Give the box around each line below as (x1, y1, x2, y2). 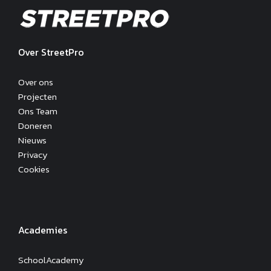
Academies (18, 222, 67, 237)
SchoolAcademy (18, 252, 84, 267)
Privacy (18, 147, 48, 162)
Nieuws (18, 132, 47, 147)
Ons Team (18, 103, 57, 118)
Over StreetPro (18, 44, 84, 59)
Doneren (18, 118, 52, 132)
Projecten (18, 89, 57, 103)
